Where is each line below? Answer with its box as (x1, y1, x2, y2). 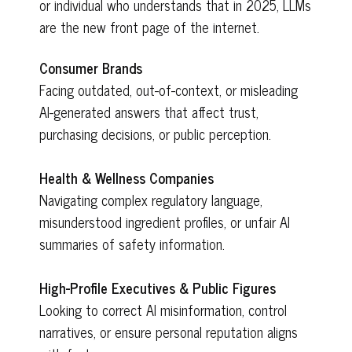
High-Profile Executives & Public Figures (39, 276, 276, 299)
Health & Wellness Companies (39, 166, 214, 189)
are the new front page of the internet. (39, 15, 259, 38)
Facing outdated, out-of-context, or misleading (39, 78, 298, 101)
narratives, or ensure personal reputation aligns (39, 320, 298, 343)
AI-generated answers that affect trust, (39, 100, 258, 123)
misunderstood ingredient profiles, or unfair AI (39, 210, 290, 233)
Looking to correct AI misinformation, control (39, 298, 287, 321)
